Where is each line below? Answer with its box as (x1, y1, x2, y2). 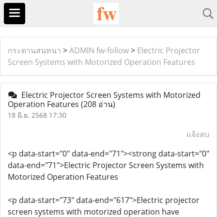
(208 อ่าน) (81, 99, 115, 109)
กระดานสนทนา (8, 45, 61, 56)
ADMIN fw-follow (69, 45, 129, 56)
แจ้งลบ (186, 129, 209, 139)
